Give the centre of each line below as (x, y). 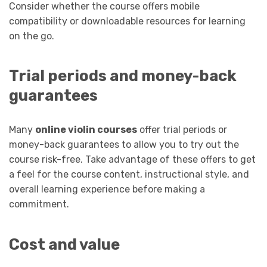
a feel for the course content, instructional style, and (129, 175)
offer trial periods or (182, 130)
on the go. (32, 36)
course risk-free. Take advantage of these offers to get (132, 160)
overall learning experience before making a (107, 190)
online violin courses (86, 130)
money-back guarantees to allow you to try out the (124, 145)
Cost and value (64, 244)
